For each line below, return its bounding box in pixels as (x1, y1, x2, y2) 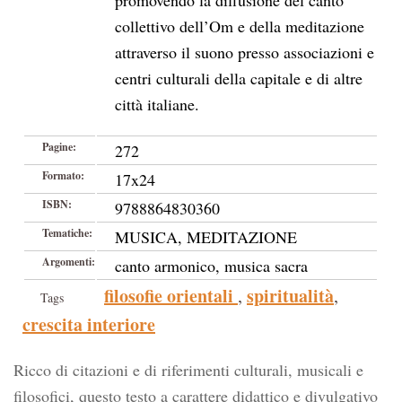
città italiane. (115, 93, 199, 115)
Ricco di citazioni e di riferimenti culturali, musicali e (13, 359, 363, 380)
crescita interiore (22, 311, 155, 337)
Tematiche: (42, 225, 92, 240)
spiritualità (247, 283, 334, 309)
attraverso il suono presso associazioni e (115, 41, 374, 63)
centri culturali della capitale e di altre (115, 67, 363, 89)
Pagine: (42, 139, 76, 154)
